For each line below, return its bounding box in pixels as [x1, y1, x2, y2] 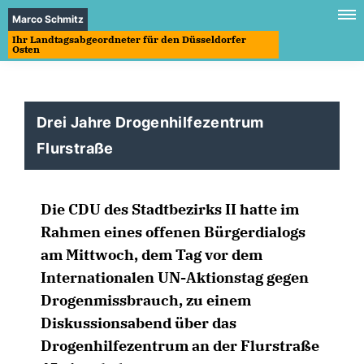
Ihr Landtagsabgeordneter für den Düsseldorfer [12, 33, 246, 45]
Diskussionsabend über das [41, 314, 236, 332]
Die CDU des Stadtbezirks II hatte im [41, 200, 299, 219]
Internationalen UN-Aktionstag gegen [41, 268, 309, 287]
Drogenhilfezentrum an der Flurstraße [41, 336, 319, 355]
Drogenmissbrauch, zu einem [41, 291, 251, 310]
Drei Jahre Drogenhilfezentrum [37, 114, 264, 131]
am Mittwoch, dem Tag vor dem [41, 245, 262, 264]
